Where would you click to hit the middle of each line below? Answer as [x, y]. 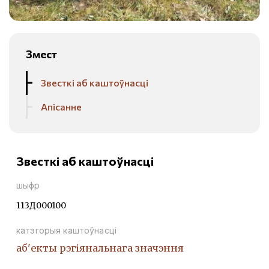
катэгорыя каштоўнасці [66, 231]
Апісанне [61, 107]
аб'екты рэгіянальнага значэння [100, 248]
